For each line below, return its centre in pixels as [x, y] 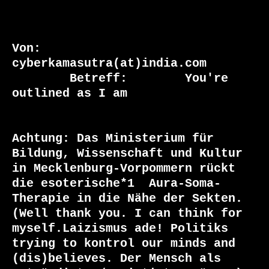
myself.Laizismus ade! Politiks [120, 229]
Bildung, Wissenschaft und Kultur [127, 154]
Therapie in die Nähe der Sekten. [127, 199]
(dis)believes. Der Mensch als [116, 259]
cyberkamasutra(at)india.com [109, 64]
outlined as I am [70, 94]
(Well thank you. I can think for [127, 214]
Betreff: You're [41, 79]
